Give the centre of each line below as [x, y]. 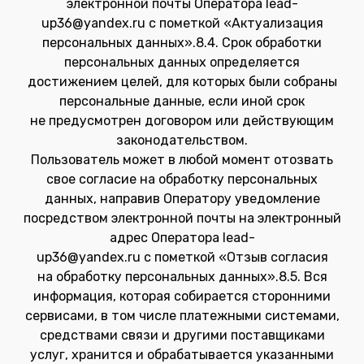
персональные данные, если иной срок [182, 101]
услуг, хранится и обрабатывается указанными [182, 355]
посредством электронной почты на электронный [182, 218]
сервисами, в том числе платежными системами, [182, 316]
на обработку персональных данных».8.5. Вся [182, 277]
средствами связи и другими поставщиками [182, 335]
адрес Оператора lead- [182, 238]
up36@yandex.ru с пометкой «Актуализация [182, 23]
